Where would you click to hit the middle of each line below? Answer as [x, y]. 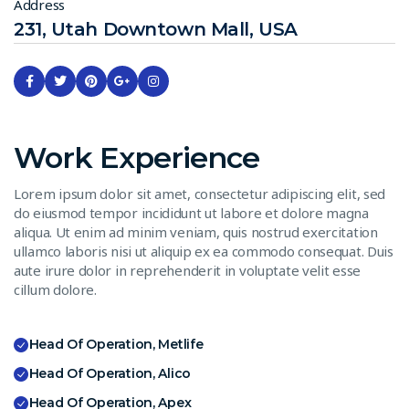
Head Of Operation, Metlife [116, 345]
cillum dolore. [55, 289]
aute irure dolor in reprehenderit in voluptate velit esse [187, 270]
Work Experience [136, 157]
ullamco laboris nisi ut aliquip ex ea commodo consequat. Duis [204, 251]
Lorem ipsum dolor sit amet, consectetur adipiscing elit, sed [200, 193]
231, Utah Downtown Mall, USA [156, 29]
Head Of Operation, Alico [110, 374]
